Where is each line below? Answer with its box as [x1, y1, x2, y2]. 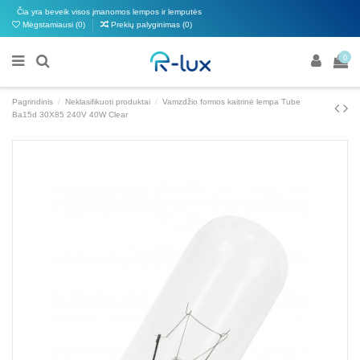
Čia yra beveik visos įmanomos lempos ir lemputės [12, 6, 202, 16]
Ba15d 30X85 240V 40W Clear [12, 110, 128, 120]
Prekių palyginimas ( [111, 19, 185, 29]
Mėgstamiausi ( [20, 19, 78, 29]
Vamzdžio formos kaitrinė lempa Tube [162, 97, 301, 107]
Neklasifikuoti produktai [65, 97, 151, 107]
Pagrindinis [12, 97, 53, 107]
